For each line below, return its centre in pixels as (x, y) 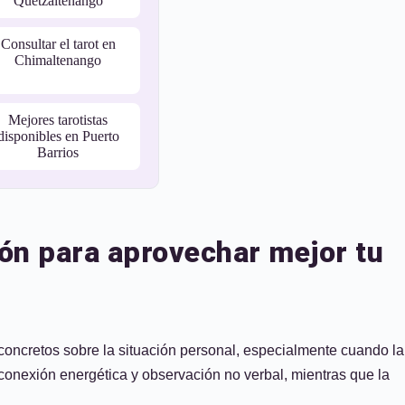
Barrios (58, 152)
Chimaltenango (58, 60)
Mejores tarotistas (58, 120)
